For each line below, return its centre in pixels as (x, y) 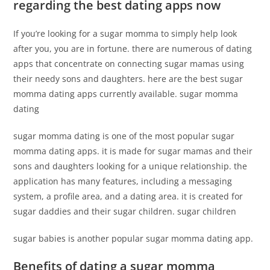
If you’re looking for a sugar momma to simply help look (125, 33)
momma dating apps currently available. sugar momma (126, 94)
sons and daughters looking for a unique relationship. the (130, 166)
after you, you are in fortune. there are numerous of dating (133, 49)
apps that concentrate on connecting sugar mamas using (129, 64)
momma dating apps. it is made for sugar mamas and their (133, 151)
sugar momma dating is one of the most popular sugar (124, 136)
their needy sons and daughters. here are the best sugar (128, 79)
